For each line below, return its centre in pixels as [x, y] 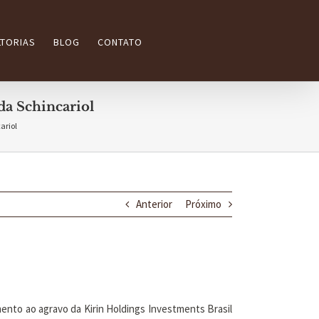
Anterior [154, 204]
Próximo [203, 204]
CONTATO [120, 42]
